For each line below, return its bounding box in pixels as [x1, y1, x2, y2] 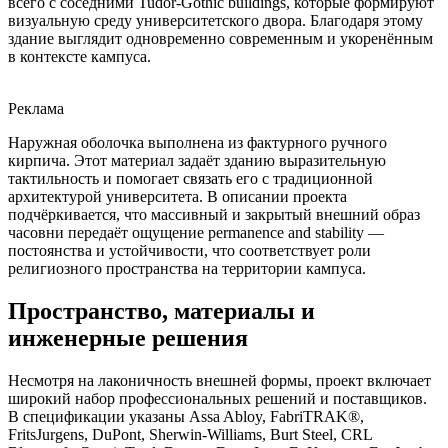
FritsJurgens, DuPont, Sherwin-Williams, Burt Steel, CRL [8, 426, 372, 443]
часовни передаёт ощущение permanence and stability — [8, 224, 384, 242]
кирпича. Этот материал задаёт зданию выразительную [8, 152, 386, 170]
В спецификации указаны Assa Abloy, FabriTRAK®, [8, 408, 364, 425]
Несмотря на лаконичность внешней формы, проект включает [8, 372, 431, 389]
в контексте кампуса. [8, 48, 151, 66]
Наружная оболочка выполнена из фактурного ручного [8, 134, 387, 152]
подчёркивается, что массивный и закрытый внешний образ [8, 206, 420, 224]
